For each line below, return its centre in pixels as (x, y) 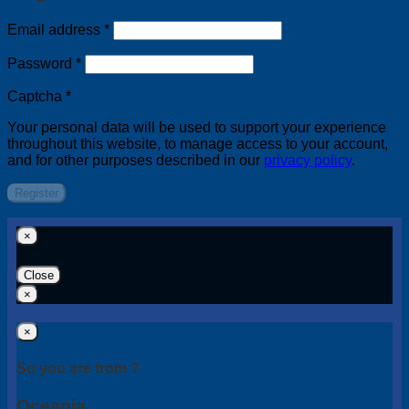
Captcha (37, 97)
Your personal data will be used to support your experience (197, 128)
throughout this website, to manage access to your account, (198, 144)
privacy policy (308, 161)
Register (37, 194)
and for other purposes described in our (136, 161)
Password (42, 64)
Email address (56, 30)
